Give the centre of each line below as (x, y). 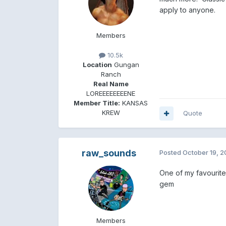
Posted (171, 153)
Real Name (111, 84)
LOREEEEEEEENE (111, 94)
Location (97, 65)
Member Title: (97, 103)
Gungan (125, 65)
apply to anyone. (188, 10)
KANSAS (134, 103)
